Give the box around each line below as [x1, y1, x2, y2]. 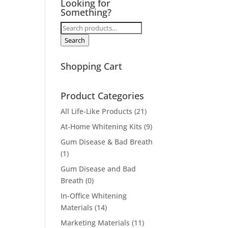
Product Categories [61, 90, 145, 102]
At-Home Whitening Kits [61, 122, 142, 131]
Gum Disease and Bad [61, 164, 136, 174]
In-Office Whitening [61, 191, 127, 201]
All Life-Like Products [61, 106, 133, 116]
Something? [61, 6, 112, 18]
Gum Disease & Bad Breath [61, 137, 153, 147]
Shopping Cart [61, 60, 123, 72]
